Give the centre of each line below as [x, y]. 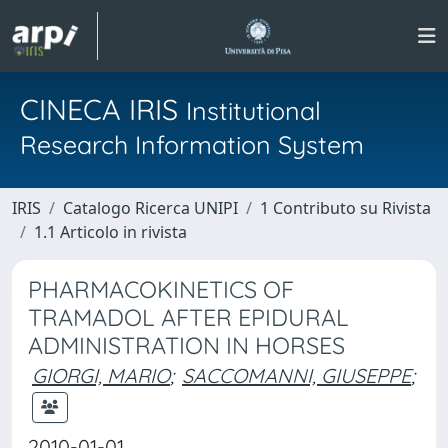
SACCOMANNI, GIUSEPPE [296, 375]
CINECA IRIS [103, 109]
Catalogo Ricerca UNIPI [150, 208]
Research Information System [192, 144]
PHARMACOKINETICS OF [161, 289]
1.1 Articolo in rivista [110, 232]
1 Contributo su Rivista [345, 208]
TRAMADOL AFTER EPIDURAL [188, 317]
